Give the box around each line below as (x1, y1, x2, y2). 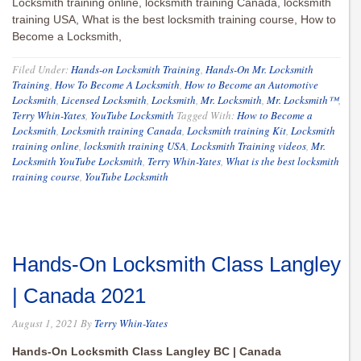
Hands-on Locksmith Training (71, 62, 201, 77)
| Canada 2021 (12, 284, 146, 309)
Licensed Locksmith (61, 93, 147, 108)
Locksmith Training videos (191, 139, 306, 154)
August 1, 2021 (12, 316, 78, 331)
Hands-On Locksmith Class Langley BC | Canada (12, 345, 281, 359)
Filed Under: (12, 62, 71, 77)
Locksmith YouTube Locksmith (12, 154, 143, 169)
